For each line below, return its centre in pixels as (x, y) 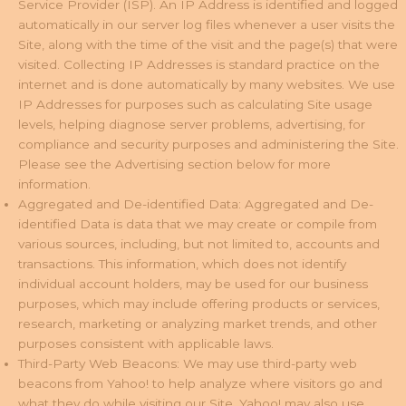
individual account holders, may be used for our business (193, 284)
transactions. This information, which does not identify (182, 264)
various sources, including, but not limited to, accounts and (199, 244)
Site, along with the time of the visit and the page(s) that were (208, 45)
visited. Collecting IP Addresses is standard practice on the (199, 65)
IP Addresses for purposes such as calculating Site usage (195, 105)
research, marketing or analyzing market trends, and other (198, 324)
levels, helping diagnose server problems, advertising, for (192, 125)
